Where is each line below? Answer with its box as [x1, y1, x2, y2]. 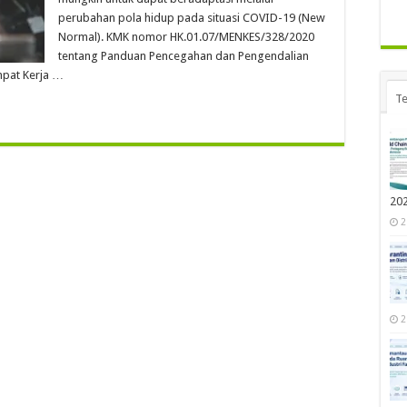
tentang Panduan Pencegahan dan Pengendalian [58, 49, 309, 63]
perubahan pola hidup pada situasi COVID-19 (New [58, 11, 325, 25]
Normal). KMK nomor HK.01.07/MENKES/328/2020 [58, 30, 314, 44]
